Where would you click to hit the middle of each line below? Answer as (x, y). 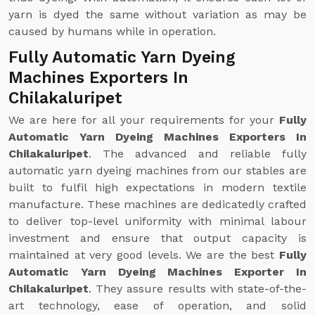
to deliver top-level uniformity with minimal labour (157, 221)
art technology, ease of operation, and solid (157, 306)
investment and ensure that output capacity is (157, 238)
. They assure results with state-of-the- (198, 289)
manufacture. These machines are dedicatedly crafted (157, 204)
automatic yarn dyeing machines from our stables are (157, 171)
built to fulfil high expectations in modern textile (157, 187)
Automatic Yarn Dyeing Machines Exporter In (157, 272)
